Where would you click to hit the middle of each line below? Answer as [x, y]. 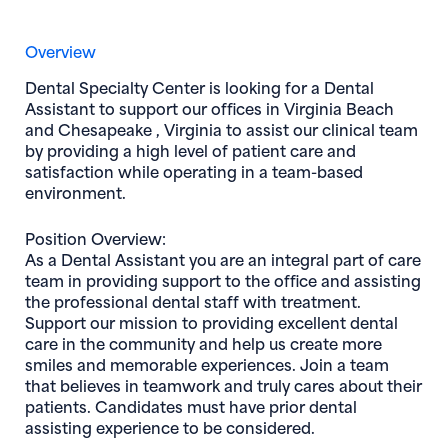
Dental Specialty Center [115, 86]
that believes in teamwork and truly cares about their [223, 384]
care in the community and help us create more [203, 342]
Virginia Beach [339, 107]
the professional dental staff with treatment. [193, 300]
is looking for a [264, 86]
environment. [75, 191]
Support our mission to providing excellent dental [211, 321]
